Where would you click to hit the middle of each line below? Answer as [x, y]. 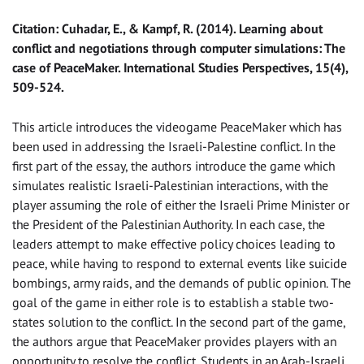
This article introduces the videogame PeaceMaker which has [177, 127]
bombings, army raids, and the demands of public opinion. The [182, 283]
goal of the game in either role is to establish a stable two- [173, 303]
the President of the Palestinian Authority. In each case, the [169, 225]
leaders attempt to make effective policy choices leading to [174, 244]
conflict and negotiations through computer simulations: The [179, 48]
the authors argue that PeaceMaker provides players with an [174, 342]
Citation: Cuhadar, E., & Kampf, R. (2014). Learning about [167, 29]
